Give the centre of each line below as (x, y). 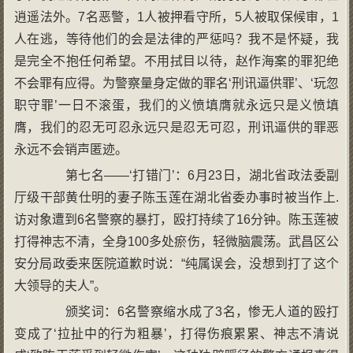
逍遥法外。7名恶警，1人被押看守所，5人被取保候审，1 (176, 17)
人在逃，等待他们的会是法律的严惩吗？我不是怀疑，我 (176, 39)
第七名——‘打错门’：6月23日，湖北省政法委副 (189, 175)
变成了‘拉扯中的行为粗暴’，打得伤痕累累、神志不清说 (176, 333)
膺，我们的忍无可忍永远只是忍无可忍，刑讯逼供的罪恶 (176, 127)
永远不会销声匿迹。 (71, 149)
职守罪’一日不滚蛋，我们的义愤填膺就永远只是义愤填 (176, 105)
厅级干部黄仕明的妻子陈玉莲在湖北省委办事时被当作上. (176, 197)
